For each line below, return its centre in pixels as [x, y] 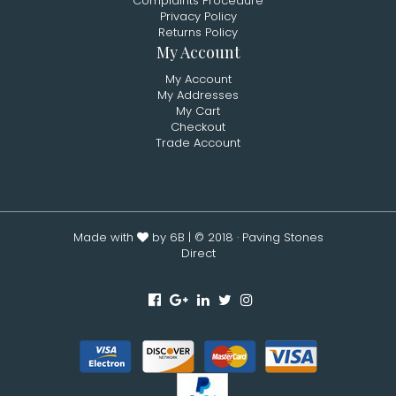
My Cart [198, 111]
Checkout [198, 127]
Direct [198, 253]
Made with [105, 237]
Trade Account [198, 143]
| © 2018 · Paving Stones [254, 237]
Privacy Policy [198, 16]
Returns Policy [198, 32]
